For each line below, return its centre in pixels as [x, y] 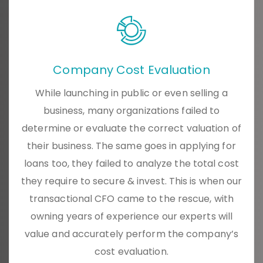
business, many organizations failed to [131, 111]
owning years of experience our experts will [131, 217]
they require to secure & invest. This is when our [131, 181]
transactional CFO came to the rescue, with [131, 199]
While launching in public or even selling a [131, 93]
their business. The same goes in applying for [131, 146]
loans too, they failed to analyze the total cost [131, 164]
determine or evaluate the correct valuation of [131, 129]
